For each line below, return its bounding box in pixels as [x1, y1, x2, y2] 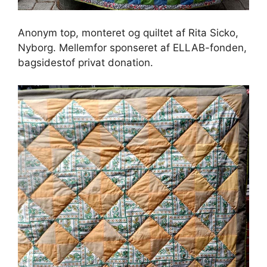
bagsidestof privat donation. [18, 56, 153, 69]
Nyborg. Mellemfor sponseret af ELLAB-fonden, [18, 41, 247, 54]
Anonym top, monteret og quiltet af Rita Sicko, [18, 26, 238, 39]
